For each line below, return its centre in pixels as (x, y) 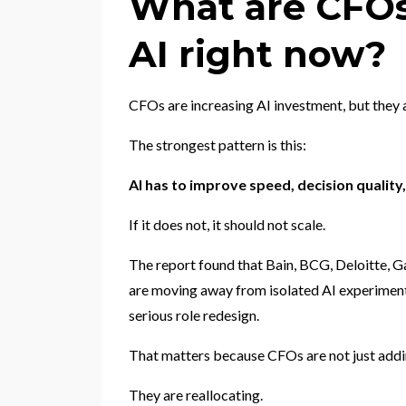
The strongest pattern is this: (217, 144)
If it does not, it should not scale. (227, 224)
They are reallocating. (196, 394)
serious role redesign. (194, 314)
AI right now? (257, 53)
